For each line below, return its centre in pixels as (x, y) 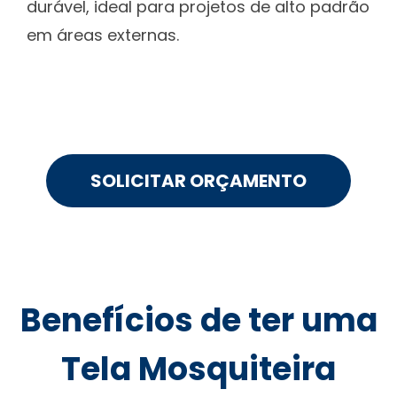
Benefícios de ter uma (198, 320)
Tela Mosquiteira (198, 369)
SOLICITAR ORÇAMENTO (198, 180)
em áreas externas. (103, 35)
